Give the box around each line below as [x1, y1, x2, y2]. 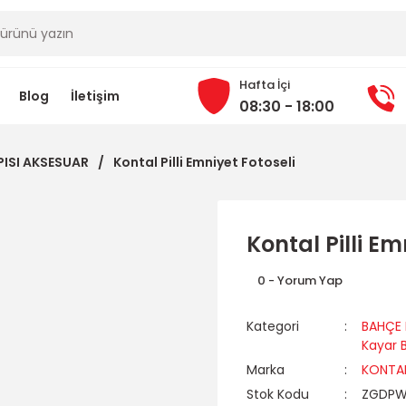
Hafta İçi [239, 76, 290, 93]
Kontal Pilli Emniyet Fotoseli [113, 153, 295, 171]
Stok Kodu [246, 385, 309, 403]
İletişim [71, 86, 120, 105]
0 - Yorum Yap [257, 272, 343, 289]
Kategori [246, 317, 299, 335]
